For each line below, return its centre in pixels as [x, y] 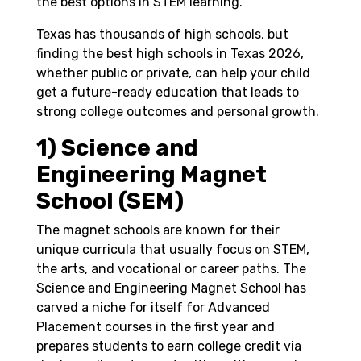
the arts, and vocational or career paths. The [171, 268]
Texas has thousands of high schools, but [162, 34]
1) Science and [117, 147]
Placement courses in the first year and [156, 326]
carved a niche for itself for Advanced [153, 307]
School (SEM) [112, 201]
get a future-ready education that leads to [168, 92]
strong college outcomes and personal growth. [178, 111]
